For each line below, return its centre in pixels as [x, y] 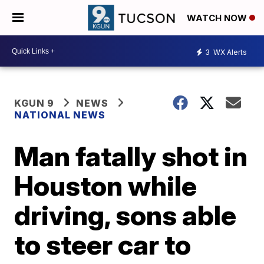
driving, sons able [126, 215]
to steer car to [103, 245]
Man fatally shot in [131, 156]
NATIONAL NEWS [60, 115]
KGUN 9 [34, 103]
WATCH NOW [218, 18]
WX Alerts [229, 52]
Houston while [106, 186]
